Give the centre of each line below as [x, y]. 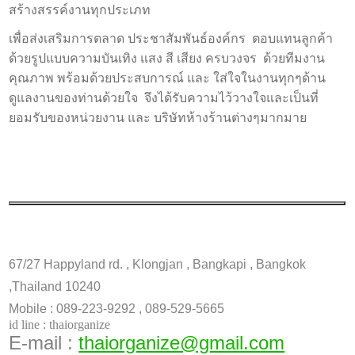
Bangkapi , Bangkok [250, 265]
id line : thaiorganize [61, 325]
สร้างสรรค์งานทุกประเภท [80, 10]
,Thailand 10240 [55, 287]
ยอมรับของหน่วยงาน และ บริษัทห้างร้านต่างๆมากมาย [158, 118]
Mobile [28, 309]
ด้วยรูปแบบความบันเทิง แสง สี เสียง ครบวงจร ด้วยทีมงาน [167, 59]
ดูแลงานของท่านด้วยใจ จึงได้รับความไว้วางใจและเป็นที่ [164, 98]
